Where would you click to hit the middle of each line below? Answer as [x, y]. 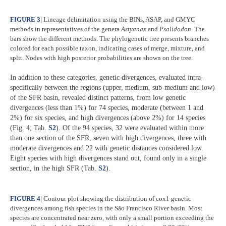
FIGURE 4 [25, 199]
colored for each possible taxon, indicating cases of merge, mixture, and [107, 48]
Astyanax [134, 29]
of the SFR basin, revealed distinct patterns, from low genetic [98, 97]
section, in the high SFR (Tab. [54, 168]
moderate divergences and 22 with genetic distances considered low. [107, 148]
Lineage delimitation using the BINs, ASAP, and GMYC [119, 20]
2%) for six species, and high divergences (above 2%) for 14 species [108, 118]
